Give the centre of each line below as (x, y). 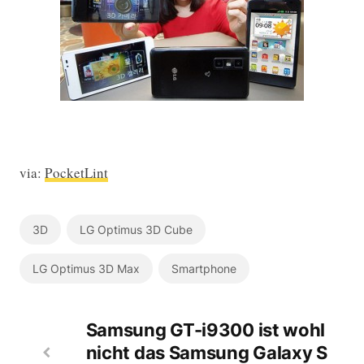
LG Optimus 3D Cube (136, 229)
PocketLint (77, 172)
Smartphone (204, 268)
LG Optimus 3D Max (86, 268)
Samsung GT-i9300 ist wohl (206, 329)
